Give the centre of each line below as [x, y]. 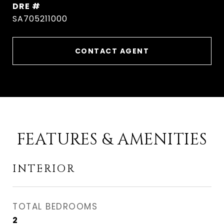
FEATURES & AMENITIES [112, 140]
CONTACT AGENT [112, 51]
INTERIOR [44, 169]
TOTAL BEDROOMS [55, 206]
